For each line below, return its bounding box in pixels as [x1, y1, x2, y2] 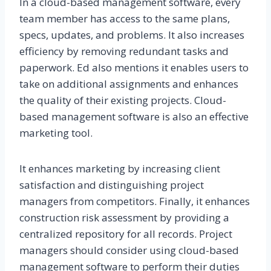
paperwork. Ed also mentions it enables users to [19, 60, 249, 74]
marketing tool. [19, 125, 93, 140]
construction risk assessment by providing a [19, 210, 229, 224]
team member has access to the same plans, [19, 11, 230, 25]
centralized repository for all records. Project [19, 226, 232, 241]
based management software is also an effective [19, 109, 249, 123]
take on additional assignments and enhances [19, 76, 238, 91]
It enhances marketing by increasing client [19, 161, 220, 175]
